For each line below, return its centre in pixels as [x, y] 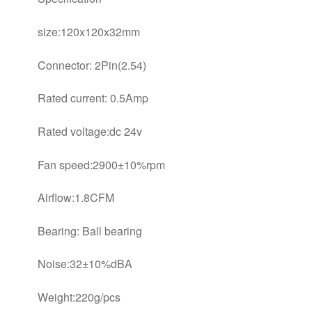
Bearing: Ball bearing [89, 231]
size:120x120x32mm [88, 31]
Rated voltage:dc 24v [89, 131]
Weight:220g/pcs [79, 297]
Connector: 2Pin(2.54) [92, 65]
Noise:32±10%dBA [85, 264]
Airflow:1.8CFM [76, 198]
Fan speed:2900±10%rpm [101, 164]
